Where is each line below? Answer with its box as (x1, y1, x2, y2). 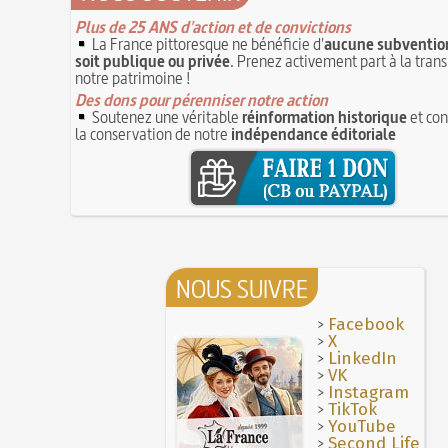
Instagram (328, 381, 409, 403)
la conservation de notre (75, 122, 231, 145)
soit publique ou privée (75, 49, 230, 72)
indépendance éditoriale (231, 122, 396, 145)
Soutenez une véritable (89, 105, 242, 128)
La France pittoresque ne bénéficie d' (89, 32, 324, 55)
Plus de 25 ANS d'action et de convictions (75, 15, 351, 38)
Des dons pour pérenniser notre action (75, 88, 328, 111)
